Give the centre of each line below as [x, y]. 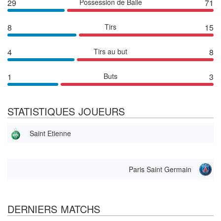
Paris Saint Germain [160, 169]
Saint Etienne [50, 133]
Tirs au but [110, 51]
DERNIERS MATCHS [54, 209]
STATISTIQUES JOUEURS [66, 111]
